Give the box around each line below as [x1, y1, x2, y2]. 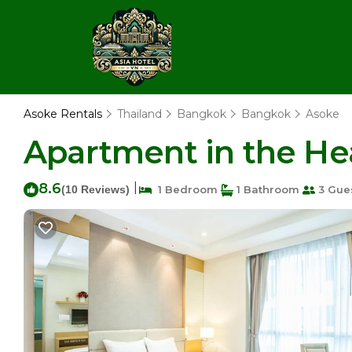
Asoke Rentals [24, 107, 105, 121]
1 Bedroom [152, 183, 218, 196]
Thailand [117, 107, 162, 121]
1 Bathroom [233, 183, 299, 196]
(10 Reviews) [61, 183, 130, 196]
